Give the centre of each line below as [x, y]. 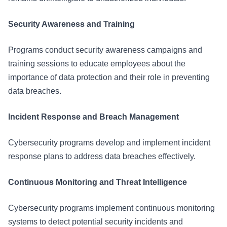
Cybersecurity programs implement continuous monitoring [111, 208]
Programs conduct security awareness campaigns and [105, 50]
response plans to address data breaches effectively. [103, 156]
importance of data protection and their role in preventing [109, 77]
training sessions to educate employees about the [97, 64]
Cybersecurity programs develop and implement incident [109, 143]
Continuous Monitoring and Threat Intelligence [98, 182]
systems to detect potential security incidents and [96, 222]
